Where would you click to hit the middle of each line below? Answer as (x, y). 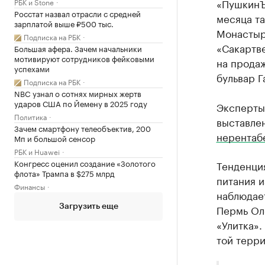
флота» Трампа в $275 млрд (64, 173)
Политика (30, 116)
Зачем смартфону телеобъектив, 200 (83, 128)
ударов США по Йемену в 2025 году (81, 103)
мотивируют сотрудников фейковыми (84, 58)
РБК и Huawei (37, 151)
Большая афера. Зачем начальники (78, 48)
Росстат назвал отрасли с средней (77, 13)
